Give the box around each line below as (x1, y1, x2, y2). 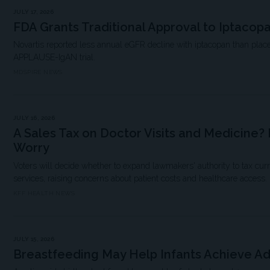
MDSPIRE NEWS (13, 69, 63, 76)
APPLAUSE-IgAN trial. (13, 52, 95, 63)
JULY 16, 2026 (13, 115, 55, 122)
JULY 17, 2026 (13, 8, 54, 16)
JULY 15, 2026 (13, 235, 55, 242)
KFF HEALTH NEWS (13, 189, 75, 196)
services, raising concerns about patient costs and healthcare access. (13, 173, 267, 183)
